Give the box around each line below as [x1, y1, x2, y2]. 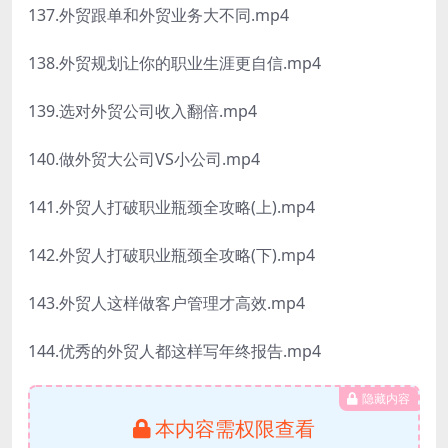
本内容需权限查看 [155, 415, 315, 443]
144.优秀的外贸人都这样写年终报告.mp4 [28, 340, 321, 363]
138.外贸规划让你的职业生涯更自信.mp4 [28, 52, 321, 75]
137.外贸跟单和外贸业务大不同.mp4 [28, 4, 289, 27]
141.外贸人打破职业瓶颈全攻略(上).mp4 [28, 196, 315, 219]
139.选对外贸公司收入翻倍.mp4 [28, 100, 257, 123]
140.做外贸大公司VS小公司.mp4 [28, 148, 260, 171]
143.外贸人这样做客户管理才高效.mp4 [28, 292, 305, 315]
